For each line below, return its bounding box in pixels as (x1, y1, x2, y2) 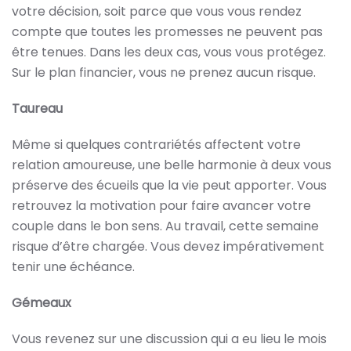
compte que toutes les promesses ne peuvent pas (12, 23, 323, 41)
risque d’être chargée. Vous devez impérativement (12, 237, 324, 255)
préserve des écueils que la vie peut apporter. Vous (12, 176, 327, 194)
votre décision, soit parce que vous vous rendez (12, 2, 302, 20)
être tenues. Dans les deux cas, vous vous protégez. (12, 43, 326, 61)
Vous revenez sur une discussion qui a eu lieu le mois (12, 330, 327, 348)
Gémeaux (12, 294, 71, 312)
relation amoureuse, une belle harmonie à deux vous (12, 156, 331, 174)
